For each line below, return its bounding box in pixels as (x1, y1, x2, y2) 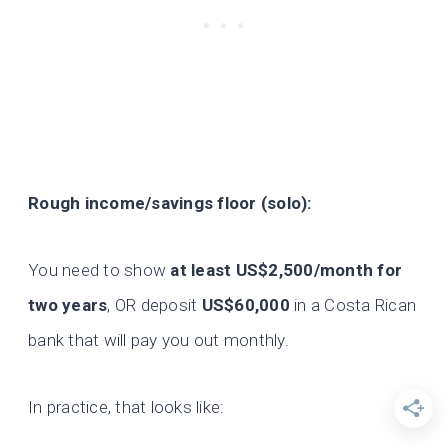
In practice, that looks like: (28, 397, 225, 418)
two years (28, 295, 108, 316)
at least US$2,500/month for (170, 260, 403, 281)
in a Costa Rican (289, 295, 417, 316)
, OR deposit (107, 295, 202, 316)
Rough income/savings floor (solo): (28, 193, 312, 214)
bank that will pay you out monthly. (28, 330, 289, 351)
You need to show (28, 260, 171, 281)
